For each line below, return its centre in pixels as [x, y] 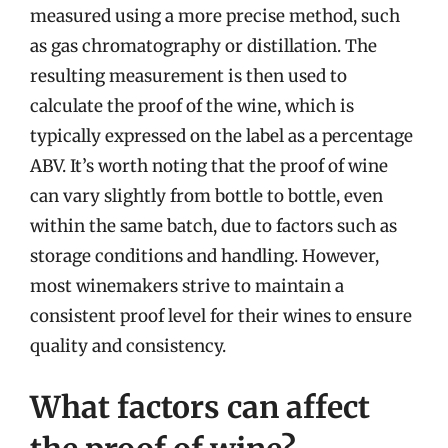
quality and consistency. [128, 345]
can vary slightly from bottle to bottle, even [206, 195]
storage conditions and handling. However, [204, 255]
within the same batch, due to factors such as [213, 225]
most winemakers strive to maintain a [187, 285]
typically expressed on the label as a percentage [221, 135]
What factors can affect [200, 407]
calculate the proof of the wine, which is [192, 105]
